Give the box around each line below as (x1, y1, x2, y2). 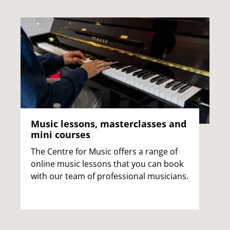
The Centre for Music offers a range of (31, 145, 178, 157)
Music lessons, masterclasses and (31, 117, 186, 130)
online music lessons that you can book (31, 158, 183, 169)
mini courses (31, 128, 90, 141)
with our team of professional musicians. (31, 170, 188, 182)
